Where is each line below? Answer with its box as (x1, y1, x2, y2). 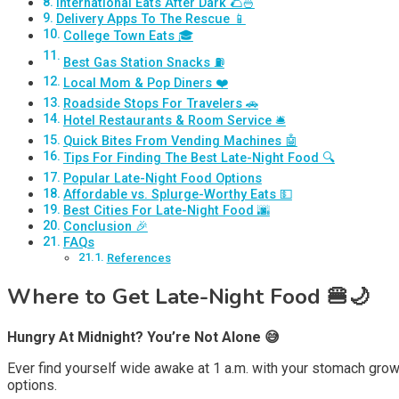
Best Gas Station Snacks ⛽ (62, 55, 224, 71)
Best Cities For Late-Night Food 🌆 (62, 203, 270, 219)
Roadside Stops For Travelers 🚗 (62, 96, 258, 112)
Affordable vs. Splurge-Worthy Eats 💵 (62, 187, 292, 203)
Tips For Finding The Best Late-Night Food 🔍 (62, 151, 335, 167)
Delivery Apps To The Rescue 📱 (55, 12, 246, 28)
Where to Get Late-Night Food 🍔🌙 (7, 282, 370, 312)
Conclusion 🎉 (62, 219, 148, 235)
